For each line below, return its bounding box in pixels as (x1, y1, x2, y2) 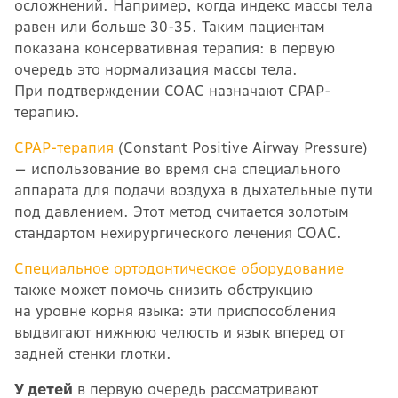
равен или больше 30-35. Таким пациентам (14, 17, 325, 36)
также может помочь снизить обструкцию (14, 280, 313, 298)
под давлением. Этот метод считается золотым (14, 202, 349, 220)
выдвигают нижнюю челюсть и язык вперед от (14, 322, 345, 341)
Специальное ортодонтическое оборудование (14, 259, 344, 277)
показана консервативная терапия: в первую (14, 38, 335, 57)
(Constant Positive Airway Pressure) (114, 138, 368, 156)
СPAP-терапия (14, 138, 114, 156)
